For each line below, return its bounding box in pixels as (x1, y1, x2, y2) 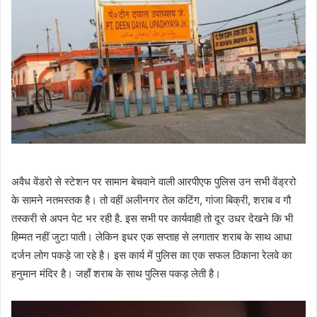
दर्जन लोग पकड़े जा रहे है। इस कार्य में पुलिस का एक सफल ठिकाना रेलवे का (11, 248, 292, 263)
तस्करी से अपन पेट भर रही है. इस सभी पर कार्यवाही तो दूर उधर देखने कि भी (11, 212, 293, 226)
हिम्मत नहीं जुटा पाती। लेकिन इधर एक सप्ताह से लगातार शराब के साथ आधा (11, 230, 292, 244)
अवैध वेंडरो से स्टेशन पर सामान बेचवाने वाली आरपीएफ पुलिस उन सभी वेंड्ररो (11, 175, 296, 189)
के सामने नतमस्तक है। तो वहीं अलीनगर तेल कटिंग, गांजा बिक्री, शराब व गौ (11, 193, 291, 207)
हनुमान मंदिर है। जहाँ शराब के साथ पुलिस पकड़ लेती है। (11, 267, 221, 281)
